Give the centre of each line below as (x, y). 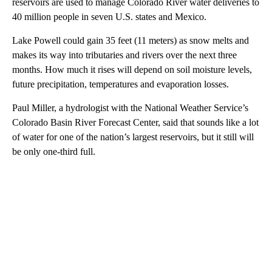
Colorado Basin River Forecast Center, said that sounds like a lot (135, 122)
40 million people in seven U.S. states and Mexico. (109, 16)
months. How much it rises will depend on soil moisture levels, (132, 69)
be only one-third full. (54, 151)
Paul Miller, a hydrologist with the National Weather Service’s (130, 107)
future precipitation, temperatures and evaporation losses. (121, 84)
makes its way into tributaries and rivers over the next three (124, 55)
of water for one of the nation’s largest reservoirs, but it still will (133, 137)
